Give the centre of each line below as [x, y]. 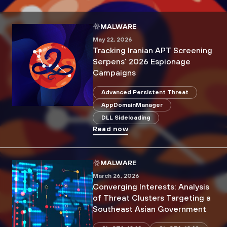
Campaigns [114, 72]
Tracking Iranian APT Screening [152, 50]
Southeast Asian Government [149, 209]
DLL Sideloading [126, 118]
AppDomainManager [132, 105]
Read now [110, 128]
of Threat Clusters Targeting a [152, 197]
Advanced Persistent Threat [145, 92]
